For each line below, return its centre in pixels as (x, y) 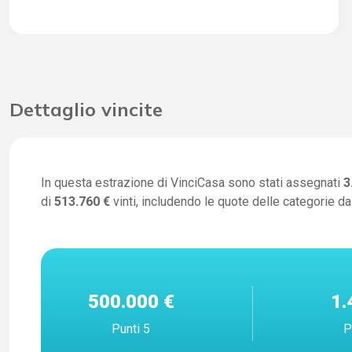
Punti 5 (131, 329)
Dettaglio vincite (86, 109)
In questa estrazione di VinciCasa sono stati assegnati (192, 182)
